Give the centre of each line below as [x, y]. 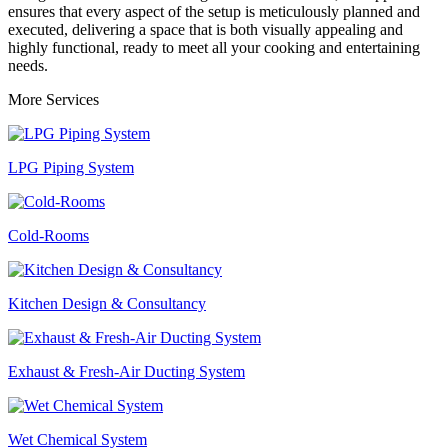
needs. [28, 65]
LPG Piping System [71, 167]
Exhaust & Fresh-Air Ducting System [126, 371]
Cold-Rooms [48, 235]
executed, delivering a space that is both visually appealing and [205, 29]
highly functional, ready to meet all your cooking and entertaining [214, 47]
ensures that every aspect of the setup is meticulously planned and [214, 11]
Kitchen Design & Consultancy [107, 303]
